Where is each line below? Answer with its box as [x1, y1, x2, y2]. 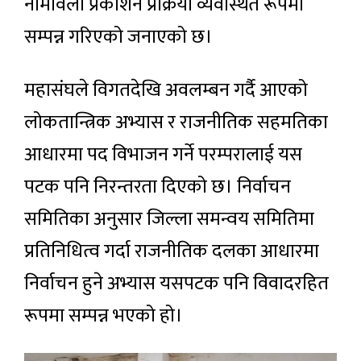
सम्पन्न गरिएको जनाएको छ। [24, 21, 213, 54]
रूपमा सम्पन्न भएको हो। [24, 300, 183, 333]
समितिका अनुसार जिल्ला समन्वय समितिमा [24, 203, 314, 236]
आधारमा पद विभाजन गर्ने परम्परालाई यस [24, 139, 302, 172]
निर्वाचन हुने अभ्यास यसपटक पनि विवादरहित [24, 268, 329, 301]
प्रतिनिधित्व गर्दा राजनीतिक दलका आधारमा [24, 235, 319, 268]
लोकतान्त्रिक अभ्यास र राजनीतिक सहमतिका [24, 106, 328, 139]
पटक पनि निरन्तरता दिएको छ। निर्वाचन [24, 171, 291, 204]
